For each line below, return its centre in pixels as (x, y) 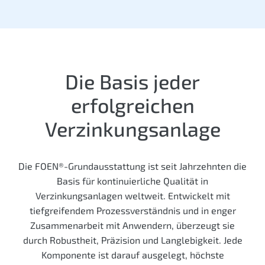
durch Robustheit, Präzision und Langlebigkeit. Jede (132, 240)
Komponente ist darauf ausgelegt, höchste (132, 255)
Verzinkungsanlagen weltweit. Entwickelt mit (132, 195)
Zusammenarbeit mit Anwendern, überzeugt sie (132, 225)
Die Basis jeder (132, 81)
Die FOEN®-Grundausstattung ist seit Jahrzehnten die (132, 166)
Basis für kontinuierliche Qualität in (132, 181)
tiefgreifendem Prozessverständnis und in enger (132, 210)
